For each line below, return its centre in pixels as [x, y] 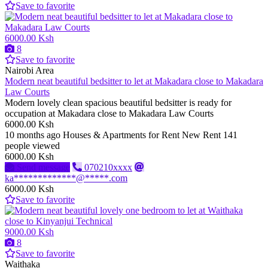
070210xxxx [108, 167]
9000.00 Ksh [29, 232]
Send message [43, 167]
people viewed [32, 146]
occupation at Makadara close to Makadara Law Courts [110, 114]
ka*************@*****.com [66, 178]
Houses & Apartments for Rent [121, 135]
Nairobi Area [29, 71]
